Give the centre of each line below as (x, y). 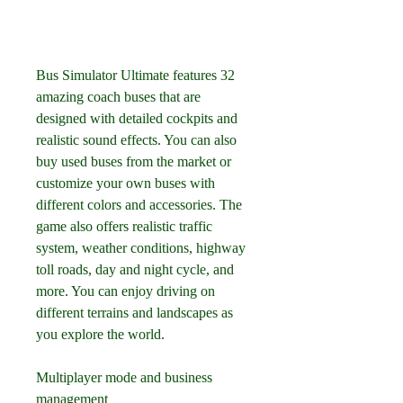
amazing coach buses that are (118, 97)
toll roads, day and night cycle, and (135, 269)
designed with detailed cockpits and (137, 118)
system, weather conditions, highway (141, 248)
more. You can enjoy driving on (125, 291)
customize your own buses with (125, 183)
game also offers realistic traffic (124, 226)
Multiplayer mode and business (124, 377)
